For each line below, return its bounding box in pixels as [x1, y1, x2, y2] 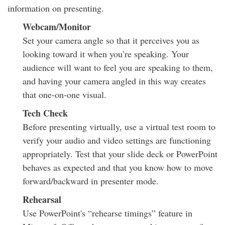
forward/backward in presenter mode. [23, 175, 159, 187]
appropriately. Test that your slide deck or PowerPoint [23, 148, 217, 160]
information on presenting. [8, 2, 104, 15]
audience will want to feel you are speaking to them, [23, 61, 213, 74]
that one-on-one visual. [23, 88, 106, 101]
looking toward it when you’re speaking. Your [23, 48, 189, 60]
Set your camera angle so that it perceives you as [23, 34, 199, 47]
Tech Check [23, 106, 68, 120]
